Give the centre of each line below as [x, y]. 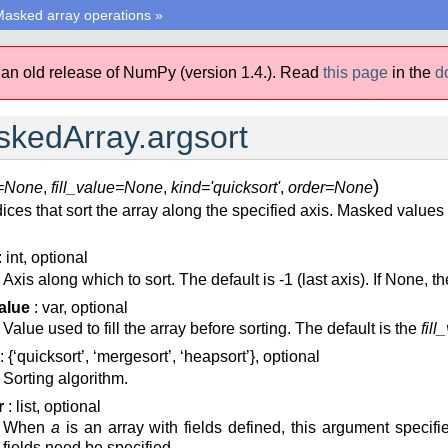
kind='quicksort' [225, 187]
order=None [330, 187]
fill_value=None [107, 187]
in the [413, 72]
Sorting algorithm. [65, 378]
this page [355, 72]
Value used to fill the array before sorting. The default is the [212, 329]
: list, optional [52, 406]
